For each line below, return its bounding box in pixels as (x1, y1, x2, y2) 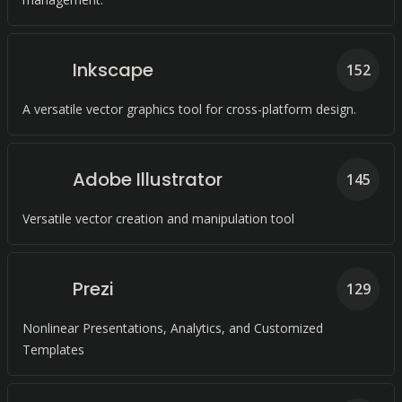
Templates (22, 341, 84, 358)
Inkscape (73, 57, 153, 83)
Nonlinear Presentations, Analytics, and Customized (22, 319, 323, 336)
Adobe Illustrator (73, 167, 223, 192)
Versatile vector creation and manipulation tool (22, 210, 294, 227)
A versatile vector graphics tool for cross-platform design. (22, 100, 356, 118)
